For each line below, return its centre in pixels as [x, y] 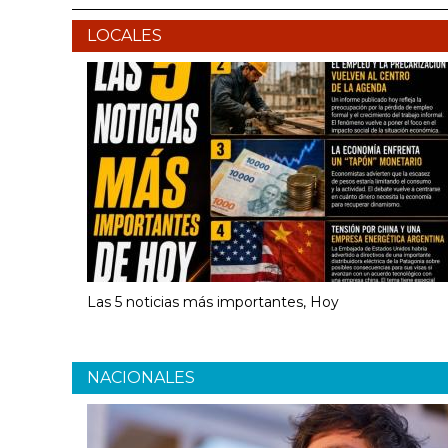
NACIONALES [141, 377]
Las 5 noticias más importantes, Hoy [213, 301]
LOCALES [124, 35]
